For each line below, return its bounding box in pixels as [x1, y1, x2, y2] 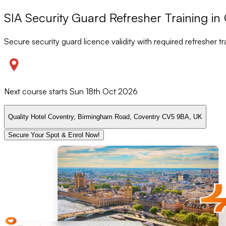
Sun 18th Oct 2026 [70, 86, 138, 96]
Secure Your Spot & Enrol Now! [8, 131, 100, 139]
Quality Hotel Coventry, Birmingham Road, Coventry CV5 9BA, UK [8, 113, 202, 121]
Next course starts [4, 86, 70, 96]
